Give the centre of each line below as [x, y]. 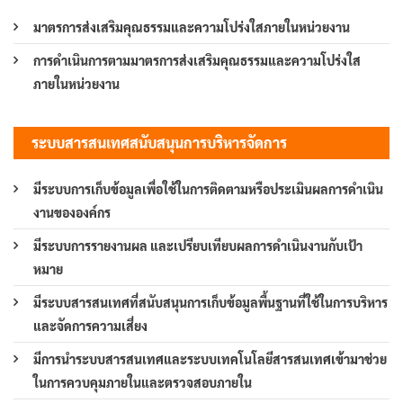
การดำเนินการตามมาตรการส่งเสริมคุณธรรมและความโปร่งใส [197, 61]
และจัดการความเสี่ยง [90, 326]
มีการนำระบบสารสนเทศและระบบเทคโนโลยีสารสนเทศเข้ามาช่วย [210, 359]
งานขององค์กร [72, 213]
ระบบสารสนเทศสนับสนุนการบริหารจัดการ [159, 143]
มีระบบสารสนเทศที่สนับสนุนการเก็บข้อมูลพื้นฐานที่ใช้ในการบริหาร [210, 303]
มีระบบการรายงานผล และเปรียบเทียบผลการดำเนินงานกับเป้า [198, 246]
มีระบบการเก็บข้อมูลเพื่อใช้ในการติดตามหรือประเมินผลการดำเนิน [208, 189]
